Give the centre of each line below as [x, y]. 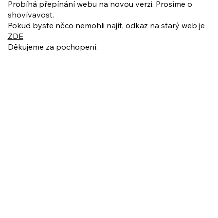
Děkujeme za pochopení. [53, 46]
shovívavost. [31, 14]
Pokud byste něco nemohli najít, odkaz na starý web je [106, 25]
